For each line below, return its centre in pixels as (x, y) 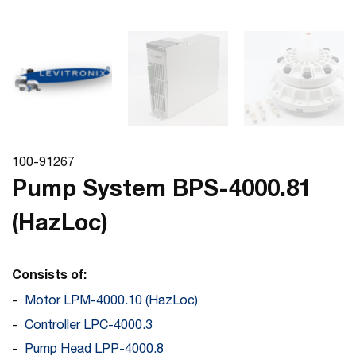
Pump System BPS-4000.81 (162, 188)
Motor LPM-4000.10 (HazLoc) (111, 300)
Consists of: (49, 274)
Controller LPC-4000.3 (88, 324)
